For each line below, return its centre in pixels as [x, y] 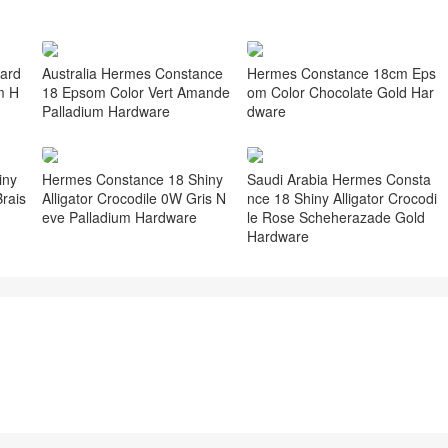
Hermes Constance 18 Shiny [132, 179]
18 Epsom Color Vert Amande [135, 92]
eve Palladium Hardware [119, 217]
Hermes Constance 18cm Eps [342, 73]
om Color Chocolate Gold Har [341, 92]
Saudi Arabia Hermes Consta [339, 179]
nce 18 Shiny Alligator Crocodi [342, 198]
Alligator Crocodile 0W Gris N [133, 198]
